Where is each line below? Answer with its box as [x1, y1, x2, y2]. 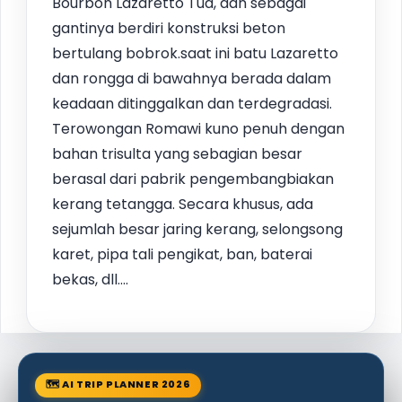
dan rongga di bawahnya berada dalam [52, 68, 331, 90]
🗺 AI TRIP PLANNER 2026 [46, 377, 191, 392]
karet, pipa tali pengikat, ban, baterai [52, 244, 312, 266]
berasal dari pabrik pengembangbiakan [52, 169, 334, 190]
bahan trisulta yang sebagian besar [52, 144, 302, 165]
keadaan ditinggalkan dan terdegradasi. [52, 93, 332, 115]
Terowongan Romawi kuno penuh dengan [52, 118, 345, 140]
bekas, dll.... [52, 269, 128, 291]
